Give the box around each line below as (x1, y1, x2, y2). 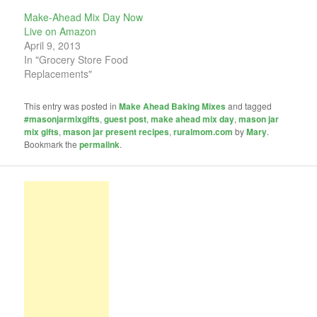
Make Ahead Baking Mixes (119, 99, 226, 113)
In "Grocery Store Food (24, 52, 129, 67)
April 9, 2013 (24, 38, 81, 52)
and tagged (226, 99, 272, 112)
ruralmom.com (173, 125, 234, 138)
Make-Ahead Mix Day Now (24, 9, 144, 24)
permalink (79, 137, 120, 151)
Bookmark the (24, 137, 80, 150)
